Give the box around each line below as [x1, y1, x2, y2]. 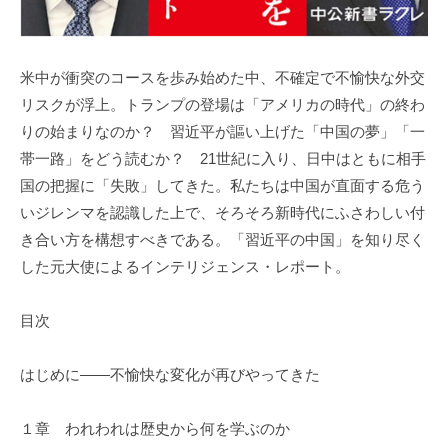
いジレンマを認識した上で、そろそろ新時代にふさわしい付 [20, 204, 425, 222]
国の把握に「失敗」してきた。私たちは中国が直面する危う [20, 177, 425, 195]
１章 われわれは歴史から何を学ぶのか [20, 420, 290, 438]
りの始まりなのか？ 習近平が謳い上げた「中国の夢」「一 [20, 123, 425, 141]
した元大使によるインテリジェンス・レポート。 [20, 258, 350, 276]
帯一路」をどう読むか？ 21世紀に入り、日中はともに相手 [20, 150, 426, 168]
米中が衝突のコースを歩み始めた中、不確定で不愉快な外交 [20, 69, 425, 87]
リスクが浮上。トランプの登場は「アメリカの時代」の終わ [20, 96, 425, 114]
